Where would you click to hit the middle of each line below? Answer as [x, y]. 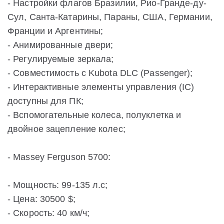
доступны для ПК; [45, 101]
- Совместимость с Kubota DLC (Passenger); [100, 73]
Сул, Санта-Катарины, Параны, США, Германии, [110, 17]
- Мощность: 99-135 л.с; [58, 185]
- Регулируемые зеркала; [61, 59]
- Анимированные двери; [60, 45]
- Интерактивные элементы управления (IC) [101, 87]
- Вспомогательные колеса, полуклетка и [94, 115]
